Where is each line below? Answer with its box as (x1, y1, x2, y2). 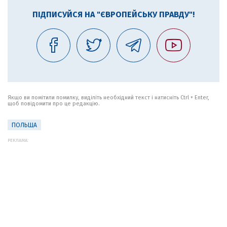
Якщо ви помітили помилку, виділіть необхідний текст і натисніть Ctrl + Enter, (8, 94, 209, 101)
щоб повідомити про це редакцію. (8, 100, 100, 107)
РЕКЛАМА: (8, 138, 28, 143)
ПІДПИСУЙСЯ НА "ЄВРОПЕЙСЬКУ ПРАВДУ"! (32, 10, 195, 19)
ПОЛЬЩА (12, 122, 37, 129)
